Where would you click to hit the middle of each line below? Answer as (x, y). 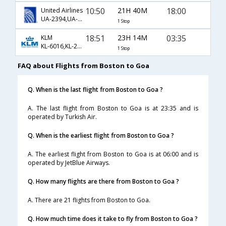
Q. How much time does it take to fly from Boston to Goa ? (113, 219)
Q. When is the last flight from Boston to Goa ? (95, 90)
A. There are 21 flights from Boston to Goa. (89, 200)
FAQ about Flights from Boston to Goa (83, 66)
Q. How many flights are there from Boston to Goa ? (103, 182)
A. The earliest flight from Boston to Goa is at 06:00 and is (113, 154)
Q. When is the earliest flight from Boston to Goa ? (101, 136)
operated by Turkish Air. (62, 117)
